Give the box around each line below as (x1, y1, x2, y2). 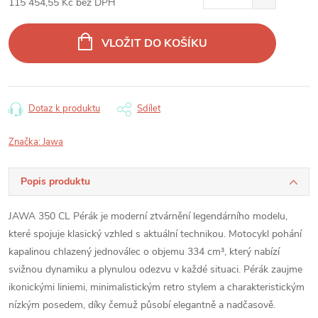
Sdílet (137, 102, 160, 115)
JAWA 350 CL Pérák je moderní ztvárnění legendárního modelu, (9, 209, 287, 223)
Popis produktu (21, 175, 90, 188)
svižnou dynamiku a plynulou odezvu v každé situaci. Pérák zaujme (9, 263, 302, 276)
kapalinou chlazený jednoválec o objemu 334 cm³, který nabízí (9, 245, 280, 258)
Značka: (9, 136, 43, 148)
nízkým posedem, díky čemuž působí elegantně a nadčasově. (9, 298, 275, 312)
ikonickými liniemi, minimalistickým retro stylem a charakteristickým (9, 280, 305, 294)
